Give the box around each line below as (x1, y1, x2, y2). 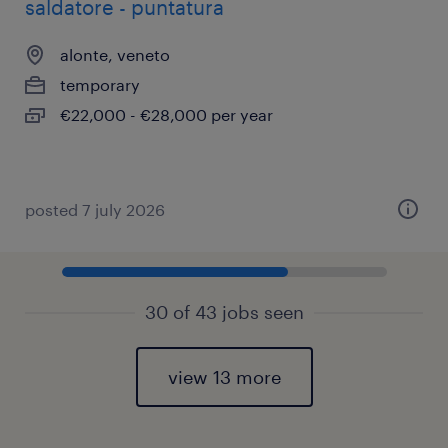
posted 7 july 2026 (25, 200, 165, 219)
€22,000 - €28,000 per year (60, 105, 273, 124)
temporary (60, 75, 140, 94)
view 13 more (167, 366, 281, 388)
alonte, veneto (60, 45, 170, 64)
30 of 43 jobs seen (144, 301, 304, 323)
